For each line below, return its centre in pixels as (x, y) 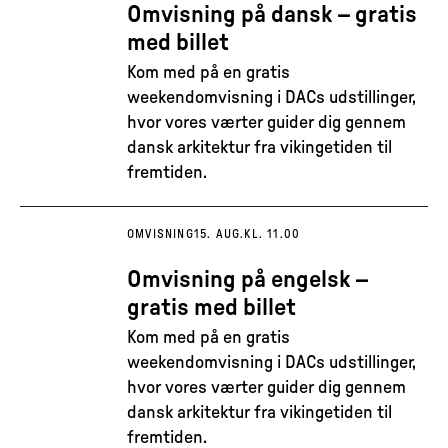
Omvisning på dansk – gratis (272, 15)
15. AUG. (219, 234)
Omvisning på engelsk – (247, 280)
